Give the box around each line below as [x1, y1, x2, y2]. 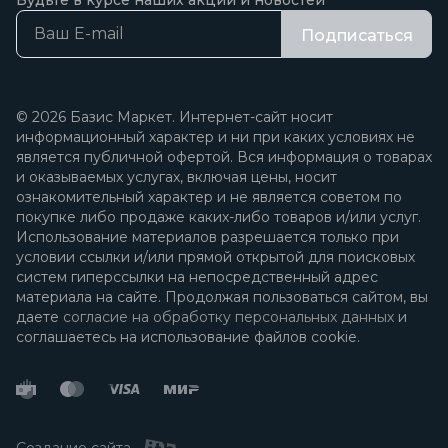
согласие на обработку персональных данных [63, 308, 394, 326]
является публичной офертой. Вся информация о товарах [16, 148, 432, 166]
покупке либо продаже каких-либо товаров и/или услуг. [16, 208, 421, 226]
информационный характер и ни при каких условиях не [16, 128, 415, 146]
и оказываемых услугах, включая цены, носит [16, 168, 337, 186]
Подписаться [300, 26, 413, 45]
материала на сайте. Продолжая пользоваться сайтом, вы [16, 288, 428, 306]
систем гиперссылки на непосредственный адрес [16, 268, 378, 286]
